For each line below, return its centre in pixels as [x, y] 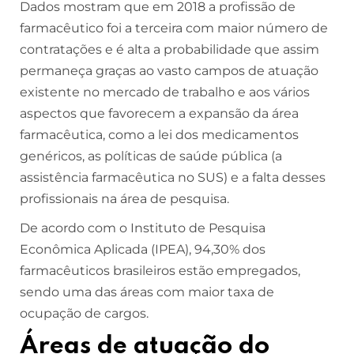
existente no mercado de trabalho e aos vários [165, 92]
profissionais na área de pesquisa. [126, 198]
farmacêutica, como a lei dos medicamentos [159, 134]
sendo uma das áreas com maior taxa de [147, 292]
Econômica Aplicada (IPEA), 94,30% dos [143, 249]
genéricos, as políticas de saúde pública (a [151, 156]
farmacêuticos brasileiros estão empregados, [160, 270]
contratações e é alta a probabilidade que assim [169, 49]
